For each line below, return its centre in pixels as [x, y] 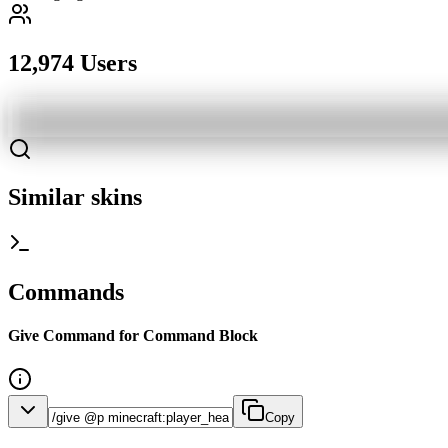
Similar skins [75, 197]
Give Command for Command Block [133, 336]
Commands [66, 292]
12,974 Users [72, 62]
